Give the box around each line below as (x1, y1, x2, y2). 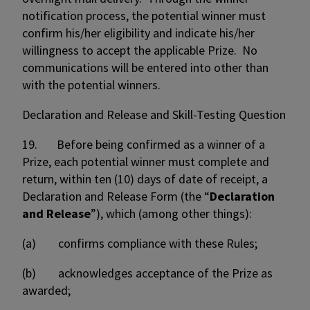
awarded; (22, 282, 71, 298)
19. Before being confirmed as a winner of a (22, 136, 265, 152)
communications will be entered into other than (22, 60, 268, 75)
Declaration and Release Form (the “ (22, 188, 210, 204)
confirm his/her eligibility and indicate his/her (22, 25, 255, 41)
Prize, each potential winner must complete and (22, 154, 269, 170)
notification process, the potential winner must (22, 8, 266, 24)
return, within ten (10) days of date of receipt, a (22, 171, 268, 187)
